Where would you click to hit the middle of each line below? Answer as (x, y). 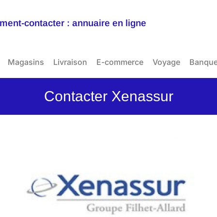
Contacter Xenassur (108, 96)
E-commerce (120, 62)
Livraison (70, 62)
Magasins (26, 62)
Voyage (166, 62)
